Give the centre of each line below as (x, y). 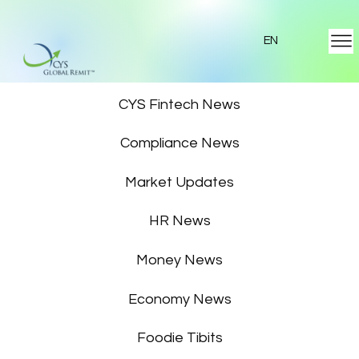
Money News (180, 260)
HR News (179, 221)
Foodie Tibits (179, 338)
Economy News (179, 299)
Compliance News (179, 143)
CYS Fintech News (180, 104)
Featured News (180, 66)
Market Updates (180, 182)
